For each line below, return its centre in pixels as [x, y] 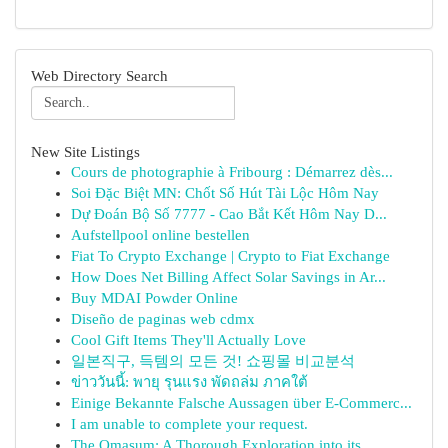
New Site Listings [85, 151]
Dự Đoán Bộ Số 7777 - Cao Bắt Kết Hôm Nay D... [229, 214]
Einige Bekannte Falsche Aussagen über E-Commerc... [241, 403]
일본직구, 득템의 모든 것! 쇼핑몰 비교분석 [213, 361]
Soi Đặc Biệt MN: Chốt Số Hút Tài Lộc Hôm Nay [225, 193]
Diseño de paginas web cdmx [163, 319]
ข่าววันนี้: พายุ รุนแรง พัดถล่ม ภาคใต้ [189, 382]
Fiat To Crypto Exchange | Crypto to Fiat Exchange [230, 256]
